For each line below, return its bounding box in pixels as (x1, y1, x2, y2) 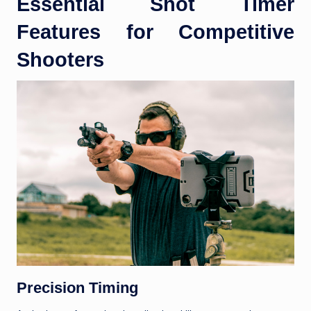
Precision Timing (17, 278, 138, 296)
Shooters (17, 49, 104, 72)
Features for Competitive (17, 21, 294, 44)
